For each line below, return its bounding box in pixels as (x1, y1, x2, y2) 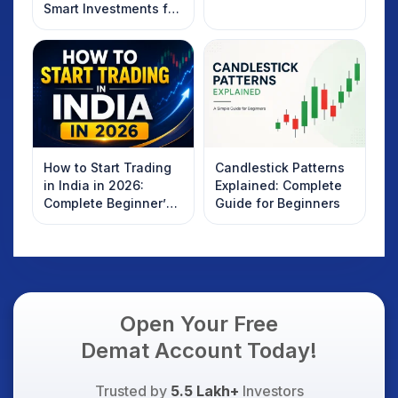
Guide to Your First (44, 213, 159, 229)
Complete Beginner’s (44, 195, 172, 211)
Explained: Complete (215, 178, 342, 194)
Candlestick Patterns (215, 160, 345, 176)
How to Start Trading (44, 160, 171, 176)
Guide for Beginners (215, 195, 340, 211)
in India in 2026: (44, 178, 144, 194)
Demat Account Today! (81, 338, 317, 364)
